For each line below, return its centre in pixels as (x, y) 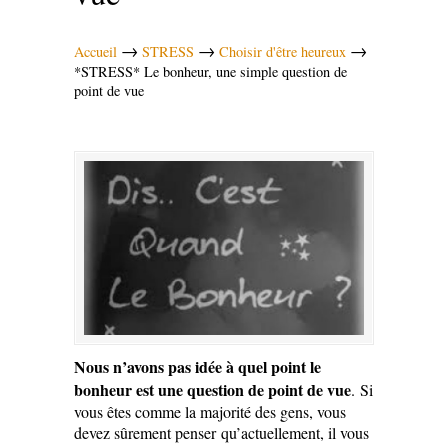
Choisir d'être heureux (282, 51)
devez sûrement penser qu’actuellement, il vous (221, 433)
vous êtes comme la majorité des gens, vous (210, 412)
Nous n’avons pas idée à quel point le (197, 367)
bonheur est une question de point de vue (212, 390)
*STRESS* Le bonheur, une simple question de (210, 71)
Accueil (95, 51)
